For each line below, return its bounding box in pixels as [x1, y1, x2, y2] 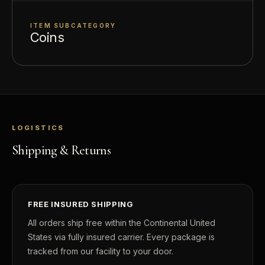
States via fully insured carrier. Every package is [28, 231, 215, 242]
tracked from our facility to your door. [28, 245, 173, 256]
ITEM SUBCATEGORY [30, 21, 117, 29]
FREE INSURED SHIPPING [28, 199, 134, 209]
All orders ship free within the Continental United [28, 217, 215, 228]
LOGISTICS [12, 123, 64, 132]
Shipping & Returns [12, 142, 111, 158]
